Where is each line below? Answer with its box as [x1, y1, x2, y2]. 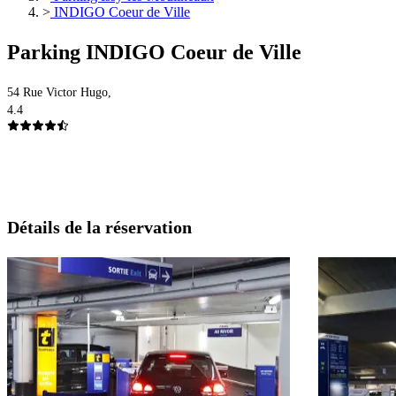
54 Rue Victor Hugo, [7, 86, 111, 100]
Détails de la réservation [7, 217, 192, 238]
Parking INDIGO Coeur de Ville [7, 41, 301, 65]
